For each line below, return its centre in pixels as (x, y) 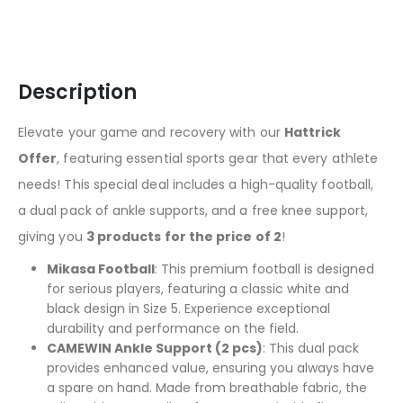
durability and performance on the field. (173, 329)
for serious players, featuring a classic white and (198, 289)
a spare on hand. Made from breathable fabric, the (207, 388)
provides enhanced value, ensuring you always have (210, 368)
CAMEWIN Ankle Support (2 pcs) (155, 349)
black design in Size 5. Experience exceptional (188, 309)
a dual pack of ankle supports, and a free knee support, (193, 211)
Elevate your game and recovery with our (151, 133)
